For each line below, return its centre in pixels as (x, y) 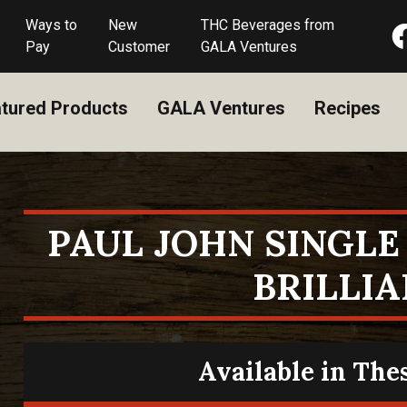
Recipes (347, 108)
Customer (139, 47)
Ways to (52, 25)
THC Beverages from (267, 25)
